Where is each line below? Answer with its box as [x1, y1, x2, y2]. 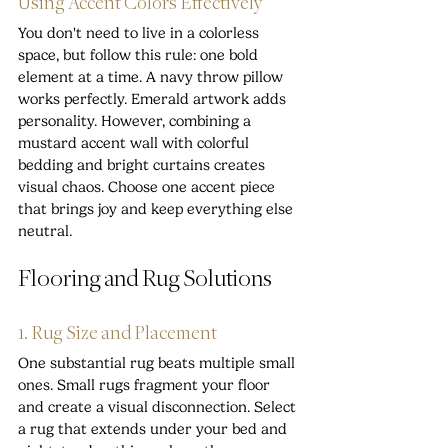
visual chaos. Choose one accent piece [18, 177, 279, 196]
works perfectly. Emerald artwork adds [18, 89, 290, 108]
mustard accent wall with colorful [18, 133, 253, 152]
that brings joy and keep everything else [18, 199, 297, 218]
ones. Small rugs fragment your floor [18, 375, 274, 394]
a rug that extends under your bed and [18, 419, 291, 438]
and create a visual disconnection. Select [18, 397, 300, 416]
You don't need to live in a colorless [18, 23, 263, 42]
